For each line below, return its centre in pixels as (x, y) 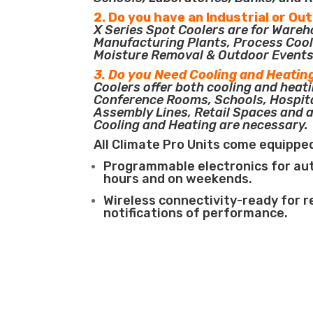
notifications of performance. (196, 213)
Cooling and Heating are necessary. (201, 125)
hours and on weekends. (178, 179)
